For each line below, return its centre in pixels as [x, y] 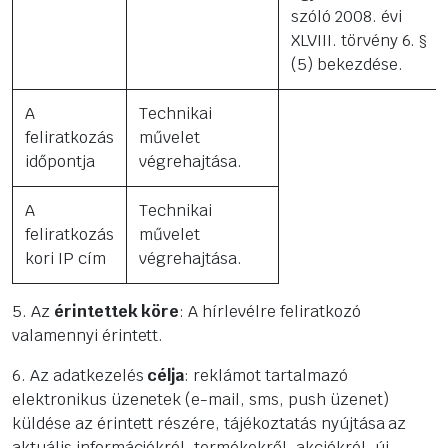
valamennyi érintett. [88, 336]
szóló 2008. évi [346, 17]
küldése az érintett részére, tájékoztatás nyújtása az [209, 424]
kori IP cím [65, 259]
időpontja [60, 162]
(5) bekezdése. [347, 65]
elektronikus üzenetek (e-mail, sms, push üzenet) [200, 400]
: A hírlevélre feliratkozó [270, 312]
